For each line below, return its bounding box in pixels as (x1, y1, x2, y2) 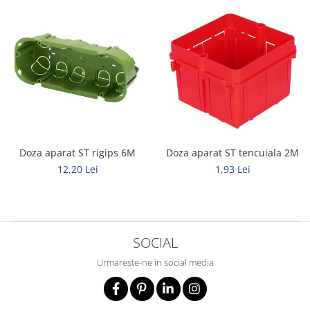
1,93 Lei (215, 162, 250, 176)
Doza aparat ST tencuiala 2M (166, 145, 299, 159)
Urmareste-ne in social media (96, 255, 214, 268)
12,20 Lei (57, 162, 98, 176)
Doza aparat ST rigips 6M (19, 145, 136, 159)
